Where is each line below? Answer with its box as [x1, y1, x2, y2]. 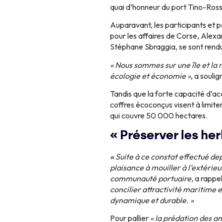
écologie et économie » [110, 70, 191, 81]
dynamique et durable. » [110, 195, 194, 205]
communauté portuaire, [110, 173, 193, 183]
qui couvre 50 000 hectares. [110, 111, 208, 121]
